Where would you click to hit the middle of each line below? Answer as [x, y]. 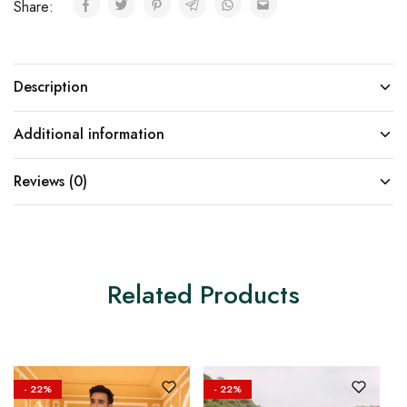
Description [51, 87]
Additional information [89, 134]
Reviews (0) [50, 181]
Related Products [203, 295]
